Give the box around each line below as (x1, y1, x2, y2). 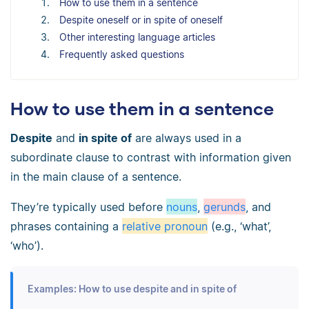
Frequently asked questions (59, 48, 184, 60)
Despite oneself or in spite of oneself (59, 13, 223, 26)
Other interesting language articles (59, 30, 215, 43)
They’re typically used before (10, 199, 166, 214)
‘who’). (10, 238, 43, 252)
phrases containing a (10, 219, 122, 233)
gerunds (203, 199, 246, 214)
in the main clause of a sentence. (10, 169, 181, 183)
